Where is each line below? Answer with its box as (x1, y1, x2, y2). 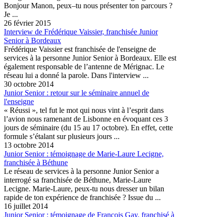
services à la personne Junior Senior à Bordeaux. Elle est (4, 53, 176, 62)
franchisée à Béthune (4, 158, 68, 167)
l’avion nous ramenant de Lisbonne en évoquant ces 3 (4, 114, 168, 123)
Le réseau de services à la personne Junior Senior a (4, 167, 159, 175)
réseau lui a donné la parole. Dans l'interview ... (4, 71, 149, 79)
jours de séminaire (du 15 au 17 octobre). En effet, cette (4, 123, 173, 132)
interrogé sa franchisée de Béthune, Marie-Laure (4, 175, 151, 184)
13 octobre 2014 (4, 140, 54, 149)
